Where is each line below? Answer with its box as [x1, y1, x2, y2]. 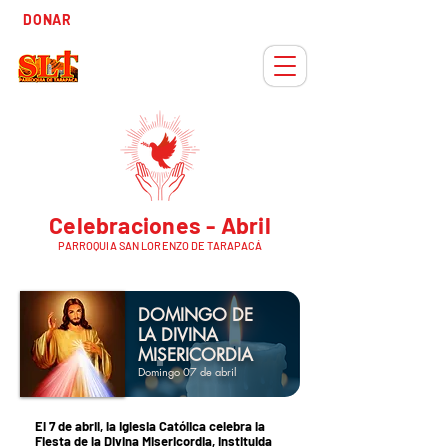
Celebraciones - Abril [49, 211, 271, 239]
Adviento [235, 18, 285, 34]
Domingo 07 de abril [138, 364, 237, 379]
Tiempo [239, 5, 281, 21]
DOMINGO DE [138, 304, 253, 326]
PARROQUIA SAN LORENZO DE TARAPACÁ [57, 239, 263, 252]
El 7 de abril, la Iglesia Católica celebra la [35, 418, 265, 434]
